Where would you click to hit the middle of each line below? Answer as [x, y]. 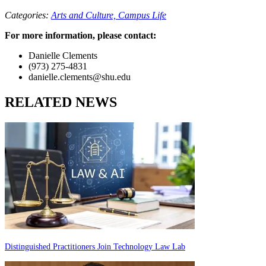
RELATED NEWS [61, 102]
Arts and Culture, [85, 15]
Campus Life [142, 15]
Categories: [28, 15]
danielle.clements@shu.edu [80, 77]
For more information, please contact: [80, 35]
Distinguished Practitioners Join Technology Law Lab [95, 246]
